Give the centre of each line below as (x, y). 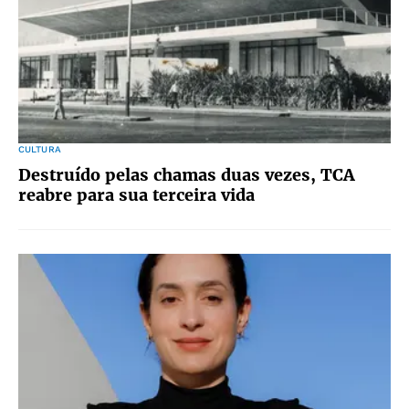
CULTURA (40, 149)
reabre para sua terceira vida (136, 195)
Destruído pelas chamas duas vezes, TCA (187, 175)
